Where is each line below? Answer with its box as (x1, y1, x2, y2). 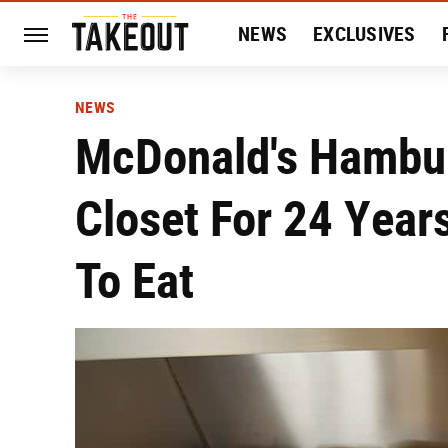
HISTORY (238, 86, 313, 110)
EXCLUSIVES (313, 22, 416, 46)
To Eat (75, 251, 194, 310)
